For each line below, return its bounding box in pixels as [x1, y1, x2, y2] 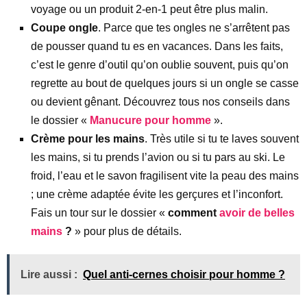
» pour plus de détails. [72, 225, 182, 237]
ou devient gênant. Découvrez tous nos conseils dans [31, 96, 290, 108]
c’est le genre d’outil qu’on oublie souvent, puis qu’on [31, 59, 288, 71]
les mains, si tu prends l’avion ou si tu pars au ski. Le [31, 151, 285, 163]
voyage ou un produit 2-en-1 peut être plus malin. [31, 3, 268, 15]
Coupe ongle [31, 22, 98, 34]
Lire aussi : [21, 269, 77, 280]
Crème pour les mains [31, 133, 145, 145]
